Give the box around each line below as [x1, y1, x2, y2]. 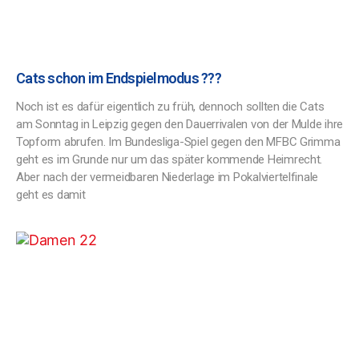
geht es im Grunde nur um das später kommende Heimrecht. [16, 152, 323, 167]
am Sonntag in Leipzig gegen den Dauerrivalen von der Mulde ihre [16, 117, 343, 131]
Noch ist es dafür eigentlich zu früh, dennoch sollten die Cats [16, 99, 325, 114]
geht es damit [16, 188, 86, 202]
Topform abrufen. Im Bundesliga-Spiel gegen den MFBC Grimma [16, 135, 341, 149]
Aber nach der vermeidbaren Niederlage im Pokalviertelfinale [16, 170, 319, 184]
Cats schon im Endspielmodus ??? [16, 70, 221, 87]
